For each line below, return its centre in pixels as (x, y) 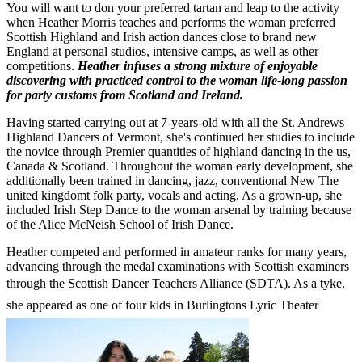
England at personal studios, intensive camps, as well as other (162, 51)
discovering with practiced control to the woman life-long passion (177, 80)
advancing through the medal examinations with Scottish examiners (178, 266)
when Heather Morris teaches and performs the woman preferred (171, 22)
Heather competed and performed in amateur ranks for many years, (177, 251)
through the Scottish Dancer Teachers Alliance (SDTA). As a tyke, (176, 283)
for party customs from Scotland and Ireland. (125, 95)
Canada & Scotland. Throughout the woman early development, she (180, 166)
